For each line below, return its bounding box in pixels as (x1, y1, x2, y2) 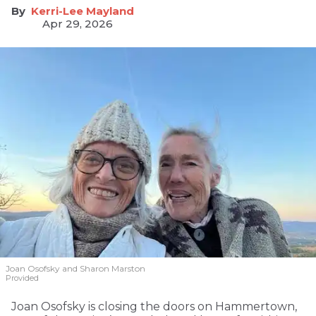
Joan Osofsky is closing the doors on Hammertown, (11, 299, 297, 313)
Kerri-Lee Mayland (31, 4, 134, 18)
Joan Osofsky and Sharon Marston (6, 262, 145, 274)
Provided (6, 272, 39, 283)
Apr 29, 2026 (42, 16, 113, 30)
